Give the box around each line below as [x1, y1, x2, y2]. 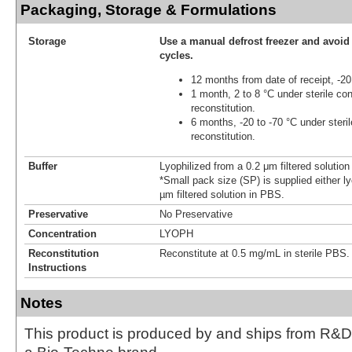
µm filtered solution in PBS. [159, 188, 284, 200]
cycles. [159, 49, 193, 61]
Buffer [28, 159, 57, 172]
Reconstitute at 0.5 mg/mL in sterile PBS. [159, 247, 350, 259]
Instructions [28, 261, 86, 273]
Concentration [28, 227, 97, 240]
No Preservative [159, 207, 233, 220]
